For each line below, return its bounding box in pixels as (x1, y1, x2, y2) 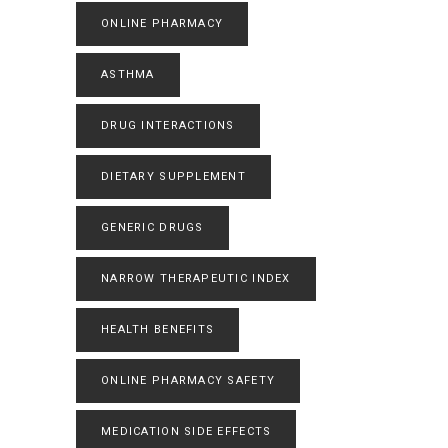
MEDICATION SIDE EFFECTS (101, 424, 272, 438)
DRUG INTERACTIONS (101, 118, 235, 132)
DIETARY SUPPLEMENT (101, 169, 247, 183)
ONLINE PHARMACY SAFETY (101, 373, 276, 387)
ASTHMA (101, 67, 155, 81)
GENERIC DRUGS (101, 220, 204, 234)
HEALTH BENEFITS (101, 322, 215, 336)
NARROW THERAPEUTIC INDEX (101, 271, 291, 285)
